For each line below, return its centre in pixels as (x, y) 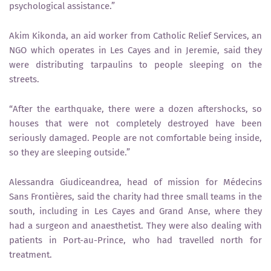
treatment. (31, 254)
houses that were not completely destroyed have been (135, 123)
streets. (24, 79)
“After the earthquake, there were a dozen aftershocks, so (135, 109)
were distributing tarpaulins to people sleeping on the (135, 64)
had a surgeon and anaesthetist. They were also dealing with (135, 225)
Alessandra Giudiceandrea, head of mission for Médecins (135, 182)
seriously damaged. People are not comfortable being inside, (135, 138)
